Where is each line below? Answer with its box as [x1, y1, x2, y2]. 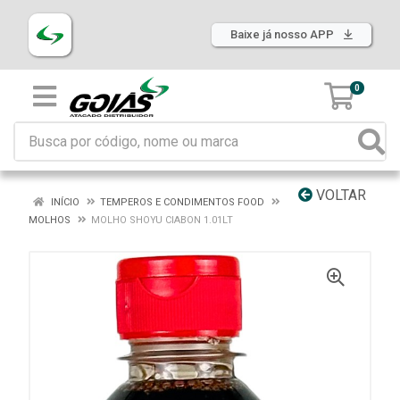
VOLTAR [312, 187, 366, 204]
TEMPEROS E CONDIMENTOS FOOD [100, 196, 264, 208]
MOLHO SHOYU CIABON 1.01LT [91, 214, 233, 226]
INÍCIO [48, 196, 79, 208]
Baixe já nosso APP [230, 28, 337, 41]
